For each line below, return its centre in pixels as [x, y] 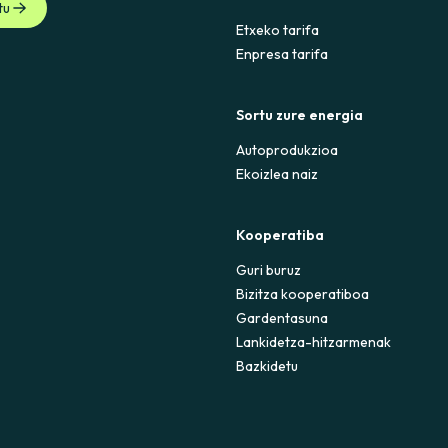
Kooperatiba [280, 235]
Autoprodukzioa [287, 150]
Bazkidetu [267, 366]
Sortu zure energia [300, 115]
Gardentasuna [282, 318]
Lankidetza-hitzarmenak [314, 342]
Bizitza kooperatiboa [303, 294]
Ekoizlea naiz [277, 174]
